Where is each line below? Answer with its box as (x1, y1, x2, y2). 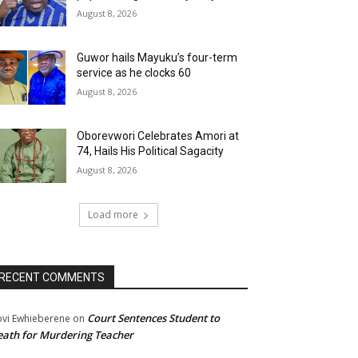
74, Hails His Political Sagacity (77, 145, 225, 158)
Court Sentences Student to (87, 311, 220, 326)
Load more (87, 208, 138, 222)
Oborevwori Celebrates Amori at (77, 129, 240, 143)
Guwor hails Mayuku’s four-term (77, 51, 238, 65)
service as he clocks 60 (77, 66, 192, 80)
